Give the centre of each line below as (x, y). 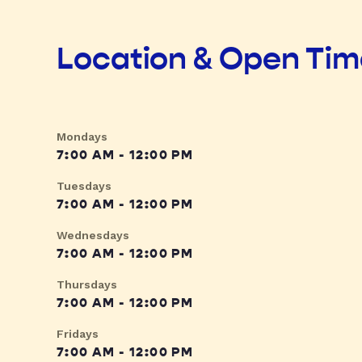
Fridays (78, 334)
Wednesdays (93, 236)
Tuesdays (84, 186)
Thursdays (87, 285)
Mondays (82, 137)
